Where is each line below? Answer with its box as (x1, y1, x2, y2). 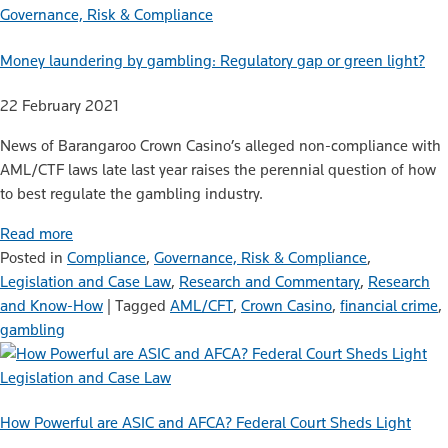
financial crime (340, 295, 438, 315)
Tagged (115, 295, 170, 315)
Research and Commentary (179, 271, 360, 291)
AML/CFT (170, 295, 233, 315)
